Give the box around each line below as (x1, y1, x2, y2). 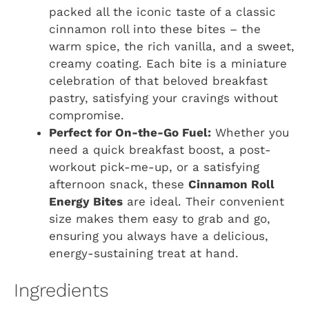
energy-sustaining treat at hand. (49, 246, 239, 260)
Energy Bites (49, 194, 123, 208)
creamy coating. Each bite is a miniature (49, 56, 287, 70)
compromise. (49, 108, 124, 122)
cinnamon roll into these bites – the (49, 21, 261, 36)
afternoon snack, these (49, 177, 188, 191)
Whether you (211, 125, 289, 139)
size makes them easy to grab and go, (49, 211, 270, 226)
